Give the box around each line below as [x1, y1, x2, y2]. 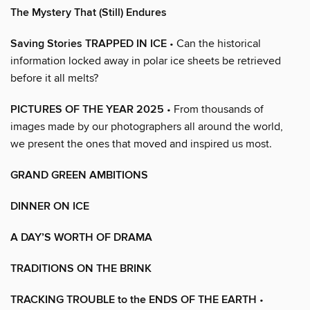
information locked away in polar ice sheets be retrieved [10, 53, 281, 68]
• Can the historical [167, 36, 261, 51]
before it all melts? [10, 71, 98, 85]
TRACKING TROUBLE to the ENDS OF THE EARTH [10, 292, 257, 307]
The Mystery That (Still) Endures [10, 5, 167, 20]
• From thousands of [164, 102, 264, 116]
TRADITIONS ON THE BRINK [10, 261, 152, 276]
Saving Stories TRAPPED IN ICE [10, 36, 167, 51]
